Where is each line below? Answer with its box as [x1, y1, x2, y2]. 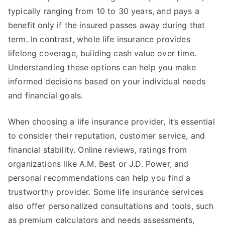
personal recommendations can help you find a [8, 173, 191, 183]
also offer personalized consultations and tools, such [8, 201, 214, 211]
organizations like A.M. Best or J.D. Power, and [8, 159, 189, 169]
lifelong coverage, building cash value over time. [8, 48, 196, 58]
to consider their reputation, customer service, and [8, 131, 205, 141]
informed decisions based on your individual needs [8, 76, 205, 86]
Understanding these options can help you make [8, 62, 196, 72]
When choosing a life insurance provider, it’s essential [8, 117, 215, 127]
